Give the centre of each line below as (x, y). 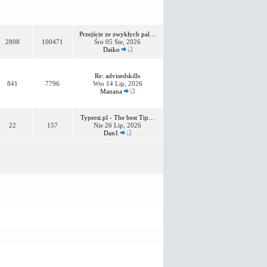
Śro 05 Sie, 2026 (117, 41)
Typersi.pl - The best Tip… (117, 117)
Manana (111, 91)
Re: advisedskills (117, 75)
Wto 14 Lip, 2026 (117, 83)
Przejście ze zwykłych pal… (117, 34)
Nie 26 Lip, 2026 (117, 125)
